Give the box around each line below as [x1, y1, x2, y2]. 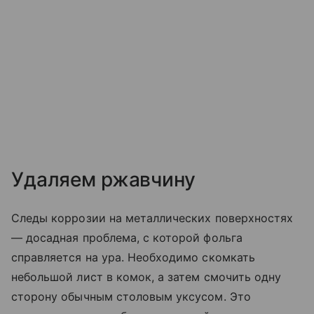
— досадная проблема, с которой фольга [11, 231, 243, 245]
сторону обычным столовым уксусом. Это [11, 289, 251, 304]
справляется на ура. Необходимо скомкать [11, 250, 255, 265]
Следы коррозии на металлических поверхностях [11, 211, 294, 226]
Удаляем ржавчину [11, 168, 200, 192]
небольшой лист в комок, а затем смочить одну [11, 270, 282, 285]
